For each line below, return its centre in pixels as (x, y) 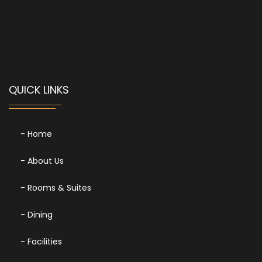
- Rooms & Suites (56, 188)
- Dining (37, 215)
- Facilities (41, 242)
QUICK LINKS (39, 90)
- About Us (42, 161)
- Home (36, 134)
